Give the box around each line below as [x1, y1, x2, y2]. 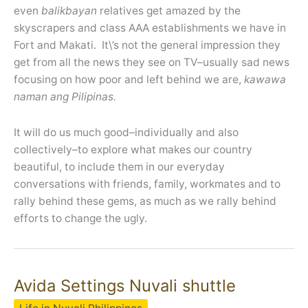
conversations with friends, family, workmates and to [14, 177, 280, 191]
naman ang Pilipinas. [14, 89, 116, 103]
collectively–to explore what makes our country [14, 143, 252, 157]
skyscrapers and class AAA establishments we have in [14, 21, 286, 34]
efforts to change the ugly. [14, 212, 147, 225]
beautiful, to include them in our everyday [14, 160, 225, 174]
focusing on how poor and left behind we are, [14, 72, 244, 86]
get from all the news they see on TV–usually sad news [14, 55, 289, 69]
